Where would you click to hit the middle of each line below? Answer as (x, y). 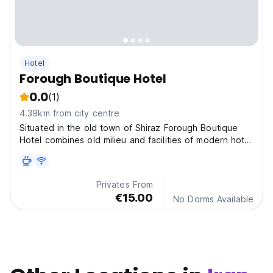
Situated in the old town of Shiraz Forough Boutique (129, 128)
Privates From (125, 185)
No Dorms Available (213, 199)
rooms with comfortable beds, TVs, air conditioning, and (136, 152)
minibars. (37, 165)
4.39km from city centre (70, 113)
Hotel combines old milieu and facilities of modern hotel (136, 140)
